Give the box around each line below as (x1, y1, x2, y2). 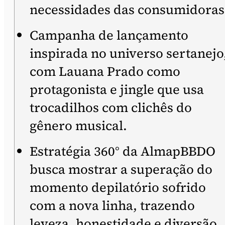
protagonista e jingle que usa (30, 80, 204, 98)
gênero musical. (30, 117, 127, 135)
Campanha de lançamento (30, 26, 188, 44)
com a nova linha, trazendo (30, 196, 195, 214)
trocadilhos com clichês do (30, 98, 192, 117)
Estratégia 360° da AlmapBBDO (30, 142, 215, 160)
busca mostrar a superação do (30, 160, 212, 178)
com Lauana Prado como (30, 62, 180, 80)
